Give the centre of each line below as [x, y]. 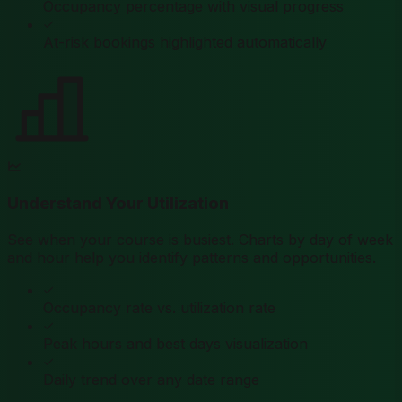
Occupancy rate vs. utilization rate [159, 308]
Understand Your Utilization [118, 204]
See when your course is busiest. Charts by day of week [200, 240]
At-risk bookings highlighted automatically [185, 42]
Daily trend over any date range [151, 380]
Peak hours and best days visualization [175, 344]
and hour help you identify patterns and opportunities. [192, 258]
